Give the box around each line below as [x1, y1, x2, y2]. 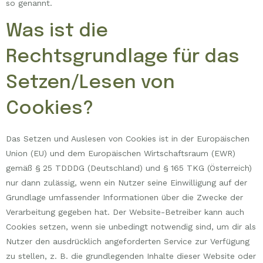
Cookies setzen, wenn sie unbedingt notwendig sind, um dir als [6, 222, 256, 232]
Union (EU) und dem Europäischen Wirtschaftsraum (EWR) [6, 149, 235, 159]
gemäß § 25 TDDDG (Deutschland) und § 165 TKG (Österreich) [6, 163, 252, 173]
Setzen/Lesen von [6, 73, 175, 93]
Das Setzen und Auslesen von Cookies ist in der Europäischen [6, 134, 249, 144]
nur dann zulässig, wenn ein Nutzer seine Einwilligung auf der [6, 178, 247, 188]
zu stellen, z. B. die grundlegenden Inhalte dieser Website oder [6, 251, 256, 261]
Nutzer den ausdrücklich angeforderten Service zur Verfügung [6, 237, 249, 247]
